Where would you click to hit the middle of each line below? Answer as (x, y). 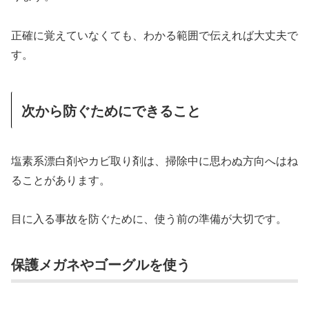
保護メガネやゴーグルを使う (101, 264)
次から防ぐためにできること (111, 110)
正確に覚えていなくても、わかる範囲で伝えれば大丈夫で (154, 35)
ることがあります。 (61, 179)
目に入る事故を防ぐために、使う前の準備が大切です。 (149, 219)
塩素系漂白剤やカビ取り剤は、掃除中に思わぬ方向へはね (154, 160)
